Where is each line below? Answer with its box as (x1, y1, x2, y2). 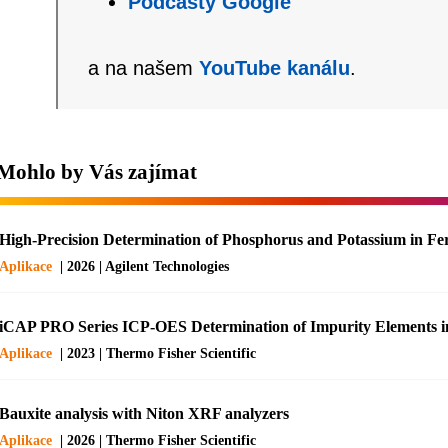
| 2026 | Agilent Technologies (59, 258, 229, 274)
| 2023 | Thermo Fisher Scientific (59, 345, 256, 361)
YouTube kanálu (198, 56, 350, 79)
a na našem (87, 56, 199, 79)
